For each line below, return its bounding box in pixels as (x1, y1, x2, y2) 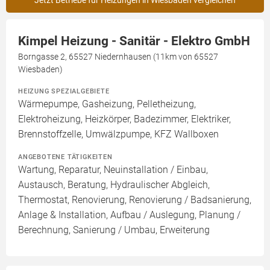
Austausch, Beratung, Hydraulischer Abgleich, (18, 179, 210, 190)
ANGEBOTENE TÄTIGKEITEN (18, 152, 113, 161)
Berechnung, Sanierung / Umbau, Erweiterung (18, 224, 210, 236)
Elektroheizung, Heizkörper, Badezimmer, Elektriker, (18, 113, 231, 125)
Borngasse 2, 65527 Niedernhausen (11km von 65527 (18, 52, 218, 61)
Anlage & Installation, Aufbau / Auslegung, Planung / (18, 209, 240, 221)
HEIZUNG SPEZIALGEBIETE (18, 87, 110, 95)
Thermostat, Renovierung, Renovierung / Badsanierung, (18, 194, 251, 206)
